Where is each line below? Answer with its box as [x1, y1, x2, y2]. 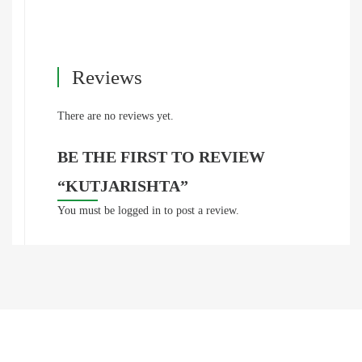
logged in [118, 204, 161, 217]
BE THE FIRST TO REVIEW [57, 148, 265, 166]
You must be [57, 204, 118, 217]
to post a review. [161, 204, 239, 217]
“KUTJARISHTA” [57, 177, 188, 196]
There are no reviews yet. [57, 110, 174, 123]
